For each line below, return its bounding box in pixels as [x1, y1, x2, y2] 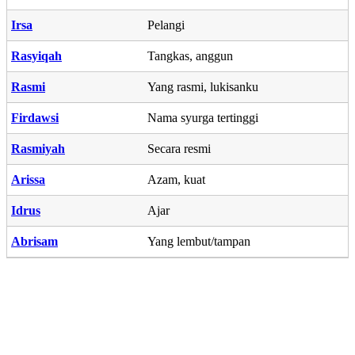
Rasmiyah [11, 141, 65, 155]
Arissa [11, 172, 45, 186]
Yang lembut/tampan [147, 234, 250, 248]
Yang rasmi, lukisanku [147, 79, 258, 94]
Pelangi [147, 17, 185, 32]
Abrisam [11, 234, 58, 248]
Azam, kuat [147, 172, 205, 186]
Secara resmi [147, 141, 211, 155]
